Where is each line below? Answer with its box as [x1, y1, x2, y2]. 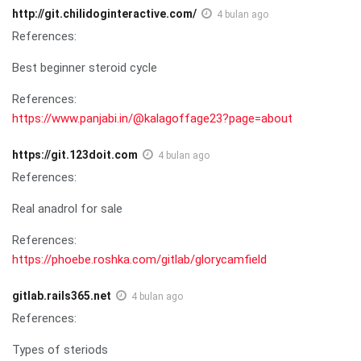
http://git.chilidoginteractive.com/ [12, 6, 197, 20]
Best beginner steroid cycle [12, 60, 157, 75]
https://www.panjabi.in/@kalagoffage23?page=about [12, 110, 293, 126]
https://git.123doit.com [12, 147, 138, 161]
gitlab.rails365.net [12, 288, 111, 302]
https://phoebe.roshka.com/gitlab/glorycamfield [12, 251, 267, 267]
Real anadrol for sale [12, 201, 122, 216]
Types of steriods [12, 342, 108, 357]
